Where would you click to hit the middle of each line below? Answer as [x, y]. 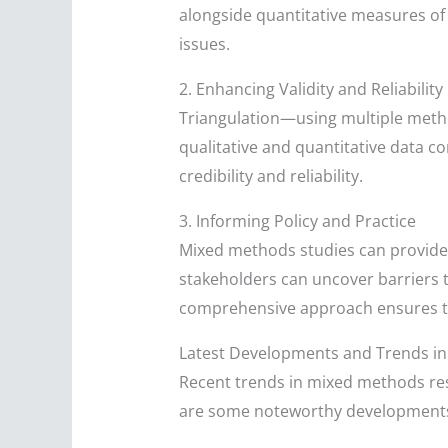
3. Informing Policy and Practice [297, 221]
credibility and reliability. [270, 176]
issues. [204, 44]
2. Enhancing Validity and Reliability [310, 89]
